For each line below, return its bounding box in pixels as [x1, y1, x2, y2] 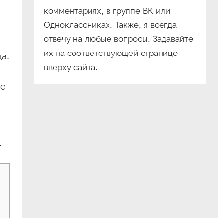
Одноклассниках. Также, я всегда [43, 20, 177, 30]
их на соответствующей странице [43, 49, 178, 58]
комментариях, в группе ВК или [43, 6, 170, 16]
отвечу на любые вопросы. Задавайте [43, 35, 193, 44]
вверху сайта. [43, 63, 98, 73]
